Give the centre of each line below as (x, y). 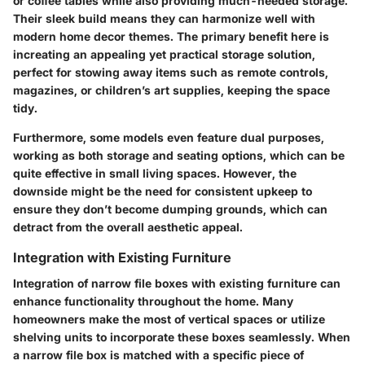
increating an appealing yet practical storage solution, (164, 54)
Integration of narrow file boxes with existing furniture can (177, 283)
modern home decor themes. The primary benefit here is (171, 36)
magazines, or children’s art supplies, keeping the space (172, 90)
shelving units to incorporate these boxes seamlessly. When (182, 337)
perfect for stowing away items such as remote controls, (171, 72)
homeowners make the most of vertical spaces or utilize (169, 319)
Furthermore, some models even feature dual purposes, (169, 137)
